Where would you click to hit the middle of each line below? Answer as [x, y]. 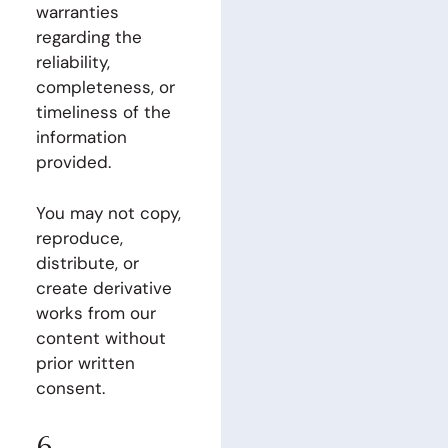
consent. [70, 387]
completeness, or [105, 87]
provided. [73, 162]
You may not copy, [108, 212]
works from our [95, 312]
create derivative [103, 287]
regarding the [88, 37]
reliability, [72, 62]
